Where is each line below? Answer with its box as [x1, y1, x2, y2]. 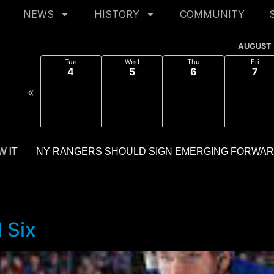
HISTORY [94, 8, 139, 20]
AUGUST [238, 42, 272, 51]
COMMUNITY [179, 8, 245, 20]
